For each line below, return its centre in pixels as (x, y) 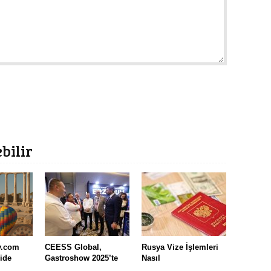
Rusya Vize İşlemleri (180, 247)
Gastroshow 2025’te (81, 258)
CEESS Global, (73, 247)
